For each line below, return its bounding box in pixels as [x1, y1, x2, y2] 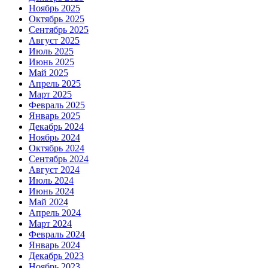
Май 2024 [29, 197, 68, 208]
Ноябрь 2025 [29, 3, 80, 14]
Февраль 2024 [29, 229, 85, 240]
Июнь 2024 [29, 186, 74, 197]
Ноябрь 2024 [29, 132, 80, 143]
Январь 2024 [29, 240, 80, 251]
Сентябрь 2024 [29, 154, 89, 165]
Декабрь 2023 [29, 251, 84, 261]
